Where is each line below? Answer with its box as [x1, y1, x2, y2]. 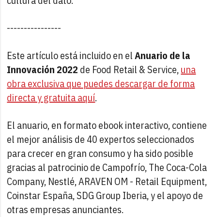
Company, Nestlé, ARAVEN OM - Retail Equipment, [7, 175, 207, 188]
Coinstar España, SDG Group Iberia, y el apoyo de [7, 189, 203, 202]
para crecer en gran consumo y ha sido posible [7, 147, 194, 160]
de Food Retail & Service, [78, 63, 181, 77]
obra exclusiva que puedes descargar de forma [7, 77, 195, 91]
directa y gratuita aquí [7, 91, 95, 105]
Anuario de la [135, 49, 191, 62]
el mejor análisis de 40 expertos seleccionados [7, 133, 195, 146]
